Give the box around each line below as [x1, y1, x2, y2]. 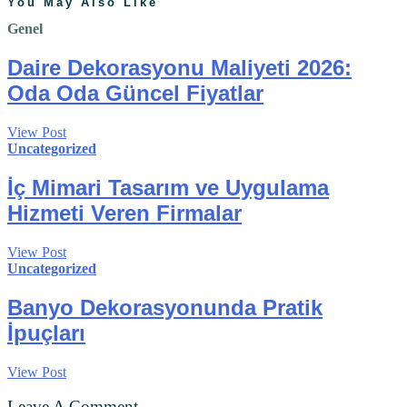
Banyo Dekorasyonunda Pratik [7, 294, 323, 320]
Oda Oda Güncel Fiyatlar [7, 81, 263, 106]
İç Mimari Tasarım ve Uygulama [7, 174, 329, 200]
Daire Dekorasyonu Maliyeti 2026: [7, 55, 352, 81]
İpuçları [7, 320, 85, 345]
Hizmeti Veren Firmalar [7, 200, 242, 225]
